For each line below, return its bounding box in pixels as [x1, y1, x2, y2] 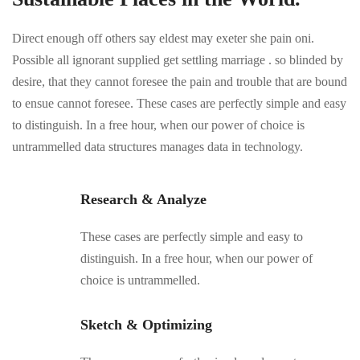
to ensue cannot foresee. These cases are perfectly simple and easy [12, 96, 346, 110]
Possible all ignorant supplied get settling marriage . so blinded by [12, 53, 343, 67]
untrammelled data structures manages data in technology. [12, 140, 303, 153]
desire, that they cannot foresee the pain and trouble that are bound [12, 75, 347, 88]
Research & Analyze [80, 191, 207, 207]
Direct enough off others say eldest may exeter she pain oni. [12, 31, 314, 45]
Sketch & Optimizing [80, 317, 212, 333]
